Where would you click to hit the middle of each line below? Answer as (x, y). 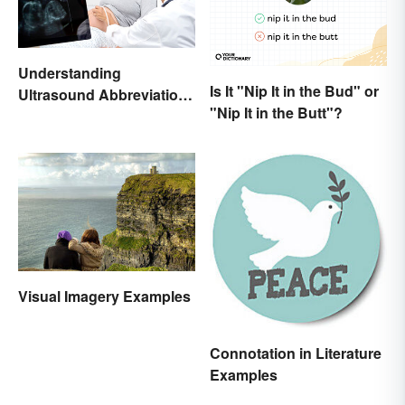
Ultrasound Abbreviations (107, 94)
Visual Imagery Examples (104, 296)
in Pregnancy (64, 116)
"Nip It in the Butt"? (276, 112)
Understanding (70, 72)
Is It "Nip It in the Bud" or (294, 90)
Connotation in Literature (296, 353)
